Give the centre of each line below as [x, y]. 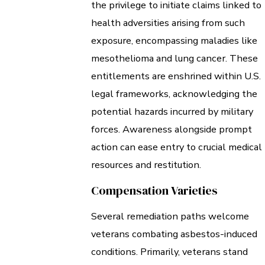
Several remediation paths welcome [170, 216]
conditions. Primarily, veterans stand [169, 252]
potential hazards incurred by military [172, 111]
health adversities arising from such [168, 22]
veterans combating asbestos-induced [174, 234]
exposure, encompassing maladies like [174, 40]
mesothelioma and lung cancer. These [174, 58]
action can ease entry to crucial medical [177, 147]
